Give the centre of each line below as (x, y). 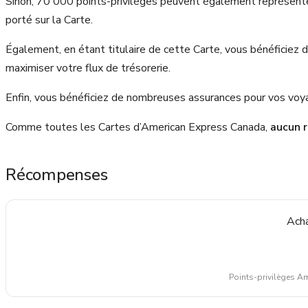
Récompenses (57, 175)
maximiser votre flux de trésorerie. (88, 68)
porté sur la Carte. (49, 20)
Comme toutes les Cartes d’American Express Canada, (138, 128)
